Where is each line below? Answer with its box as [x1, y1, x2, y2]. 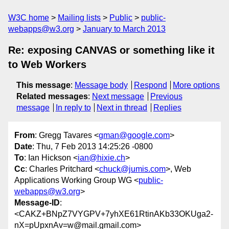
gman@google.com [99, 131, 170, 140]
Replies [153, 103, 181, 112]
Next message [92, 92, 144, 101]
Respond [133, 81, 167, 89]
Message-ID [14, 198, 60, 208]
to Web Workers [8, 59, 86, 70]
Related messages [16, 92, 88, 101]
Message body [75, 81, 128, 89]
